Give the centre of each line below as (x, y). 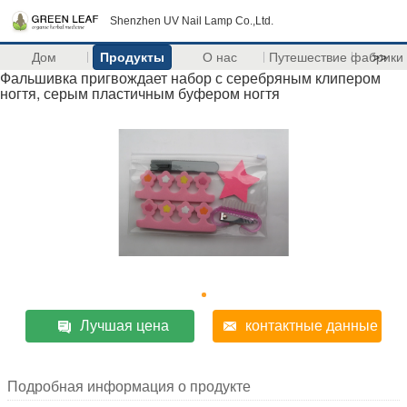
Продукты (132, 57)
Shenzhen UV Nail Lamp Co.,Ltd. (192, 21)
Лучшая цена (125, 326)
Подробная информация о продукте (129, 387)
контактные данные (311, 326)
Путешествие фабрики (336, 57)
